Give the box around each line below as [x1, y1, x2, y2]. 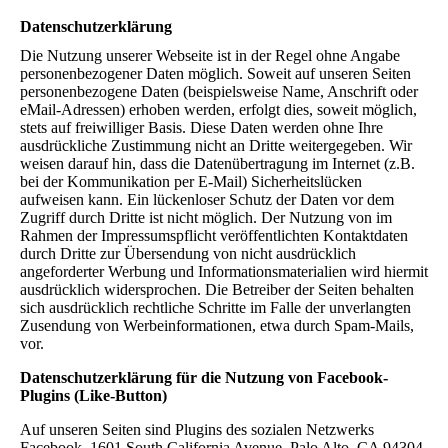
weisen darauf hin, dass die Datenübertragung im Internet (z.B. [20, 155, 415, 173]
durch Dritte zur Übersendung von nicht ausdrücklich [20, 245, 356, 263]
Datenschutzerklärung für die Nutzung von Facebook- [20, 369, 388, 387]
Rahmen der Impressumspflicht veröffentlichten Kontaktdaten [20, 227, 408, 245]
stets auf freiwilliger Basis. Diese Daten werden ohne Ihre [20, 119, 383, 137]
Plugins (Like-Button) [20, 387, 167, 405]
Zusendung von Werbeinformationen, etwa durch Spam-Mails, [20, 317, 414, 335]
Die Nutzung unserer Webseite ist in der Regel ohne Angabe [20, 47, 400, 65]
